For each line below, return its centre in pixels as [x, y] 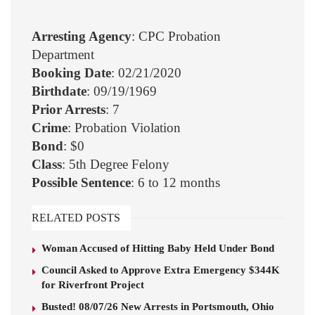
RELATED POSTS [76, 218]
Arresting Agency [82, 37]
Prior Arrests [69, 110]
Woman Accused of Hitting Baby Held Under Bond [158, 249]
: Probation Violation [124, 128]
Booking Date [71, 73]
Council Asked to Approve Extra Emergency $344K [161, 270]
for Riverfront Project [93, 285]
